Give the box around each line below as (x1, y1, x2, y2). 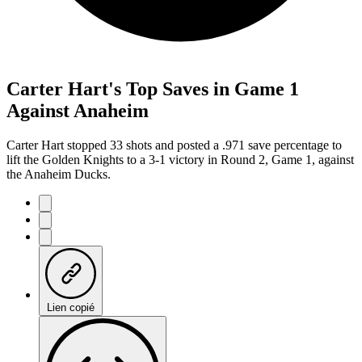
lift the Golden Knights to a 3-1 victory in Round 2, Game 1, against (6, 152, 354, 166)
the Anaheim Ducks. (6, 166, 111, 181)
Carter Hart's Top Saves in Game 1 (6, 78, 299, 99)
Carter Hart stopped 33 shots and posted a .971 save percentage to (6, 137, 342, 152)
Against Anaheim (6, 99, 149, 121)
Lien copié (47, 301, 95, 314)
